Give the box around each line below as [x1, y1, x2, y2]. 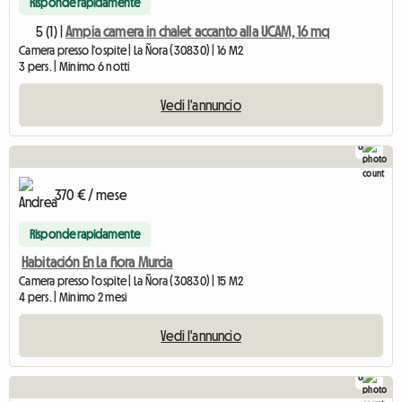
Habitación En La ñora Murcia [22, 255, 173, 269]
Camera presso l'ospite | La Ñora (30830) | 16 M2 [19, 44, 244, 57]
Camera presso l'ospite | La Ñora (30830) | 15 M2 [19, 275, 244, 287]
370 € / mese [55, 188, 127, 202]
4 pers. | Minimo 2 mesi [19, 291, 127, 303]
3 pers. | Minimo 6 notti [19, 60, 130, 73]
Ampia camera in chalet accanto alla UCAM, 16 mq [66, 23, 330, 39]
